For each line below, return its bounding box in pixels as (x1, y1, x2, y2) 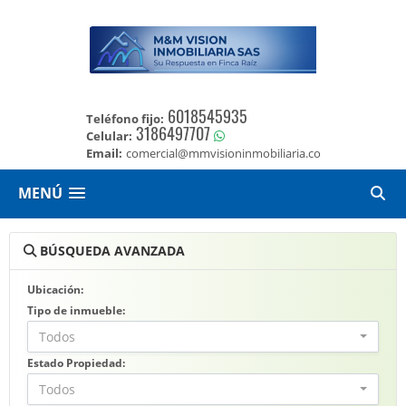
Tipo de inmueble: (27, 303, 125, 318)
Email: (85, 145, 122, 161)
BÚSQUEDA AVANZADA (36, 242, 185, 259)
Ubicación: (27, 282, 83, 297)
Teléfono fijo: (85, 111, 164, 127)
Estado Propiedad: (27, 355, 125, 371)
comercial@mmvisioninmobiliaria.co (125, 145, 321, 161)
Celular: (85, 128, 132, 144)
